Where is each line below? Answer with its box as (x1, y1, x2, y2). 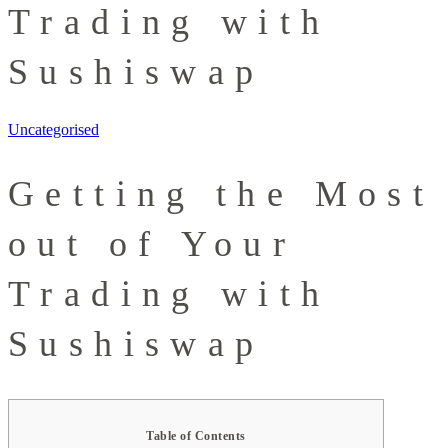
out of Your (8, 224, 297, 265)
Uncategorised (8, 121, 99, 139)
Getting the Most (8, 174, 435, 215)
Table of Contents (146, 428, 246, 443)
